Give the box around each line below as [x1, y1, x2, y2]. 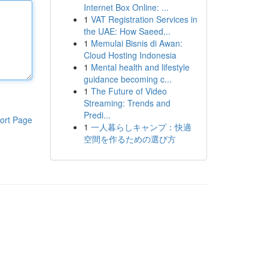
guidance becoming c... [83, 73, 172, 85]
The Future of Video [90, 85, 167, 97]
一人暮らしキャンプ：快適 [90, 121, 191, 133]
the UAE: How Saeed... [83, 25, 170, 37]
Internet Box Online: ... [83, 1, 169, 13]
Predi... [83, 109, 111, 121]
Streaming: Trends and [83, 97, 170, 109]
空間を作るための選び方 [83, 133, 176, 145]
